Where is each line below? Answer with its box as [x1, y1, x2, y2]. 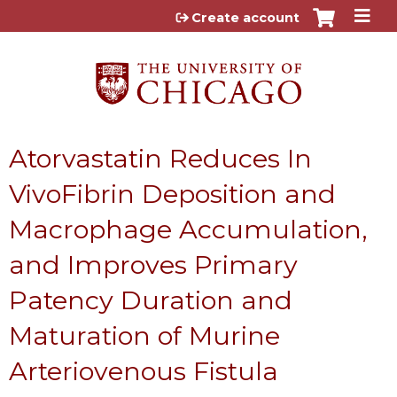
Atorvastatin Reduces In [9, 142, 312, 174]
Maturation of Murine [9, 319, 280, 351]
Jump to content [137, 5, 260, 22]
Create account [191, 10, 300, 26]
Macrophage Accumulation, [9, 213, 368, 245]
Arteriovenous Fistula [9, 354, 278, 386]
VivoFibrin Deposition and [9, 177, 336, 209]
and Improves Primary [9, 248, 298, 280]
